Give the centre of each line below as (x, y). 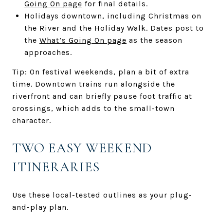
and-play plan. (40, 207)
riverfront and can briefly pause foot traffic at (102, 96)
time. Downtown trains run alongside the (94, 84)
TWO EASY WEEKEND (82, 148)
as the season (154, 40)
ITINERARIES (56, 167)
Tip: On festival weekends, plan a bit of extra (101, 72)
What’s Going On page (83, 40)
